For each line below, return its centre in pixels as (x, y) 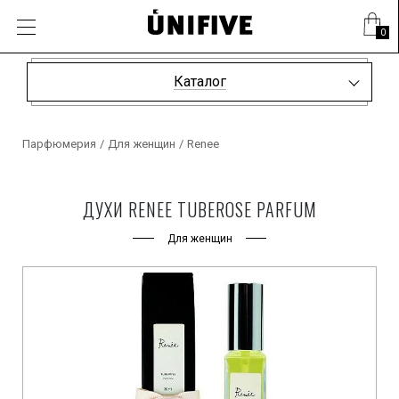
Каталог (199, 81)
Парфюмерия (59, 144)
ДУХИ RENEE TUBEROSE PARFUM (199, 209)
